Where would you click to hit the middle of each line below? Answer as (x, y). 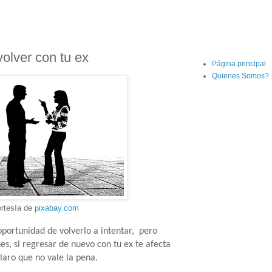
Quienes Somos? (240, 76)
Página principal (239, 64)
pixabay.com (57, 208)
